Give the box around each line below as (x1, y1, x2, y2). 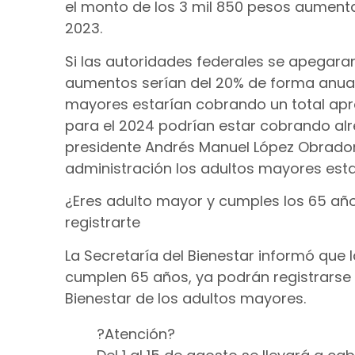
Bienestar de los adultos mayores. (65, 288, 306, 308)
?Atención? (97, 323, 175, 344)
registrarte (65, 212, 140, 233)
